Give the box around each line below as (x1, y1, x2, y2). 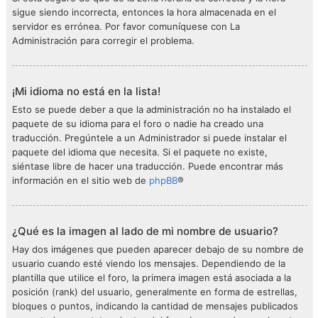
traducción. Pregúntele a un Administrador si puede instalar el (12, 132, 287, 143)
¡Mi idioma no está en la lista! (12, 84, 160, 98)
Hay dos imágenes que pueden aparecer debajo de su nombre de (12, 243, 304, 255)
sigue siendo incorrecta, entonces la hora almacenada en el (12, 6, 276, 18)
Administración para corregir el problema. (12, 35, 194, 46)
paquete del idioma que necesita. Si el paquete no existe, (12, 146, 268, 158)
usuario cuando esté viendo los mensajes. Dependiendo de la (12, 258, 285, 269)
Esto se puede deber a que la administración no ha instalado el (12, 104, 291, 115)
